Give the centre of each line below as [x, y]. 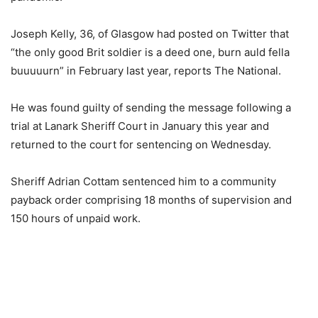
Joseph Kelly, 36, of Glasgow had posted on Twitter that [150, 34]
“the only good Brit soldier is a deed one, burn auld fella [150, 52]
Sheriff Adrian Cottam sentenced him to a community [143, 181]
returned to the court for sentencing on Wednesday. [141, 144]
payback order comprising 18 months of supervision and [151, 200]
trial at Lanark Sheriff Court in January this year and [140, 126]
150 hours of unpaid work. [76, 218]
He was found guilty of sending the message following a [151, 108]
